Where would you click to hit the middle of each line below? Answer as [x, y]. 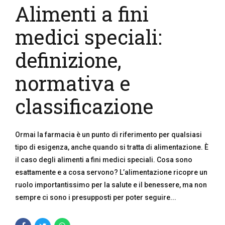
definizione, [68, 60]
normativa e [73, 83]
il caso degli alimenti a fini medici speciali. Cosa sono [104, 160]
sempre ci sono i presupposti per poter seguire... [96, 197]
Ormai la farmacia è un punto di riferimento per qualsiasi [108, 135]
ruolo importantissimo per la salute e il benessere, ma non [111, 185]
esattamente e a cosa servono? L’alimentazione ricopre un [111, 172]
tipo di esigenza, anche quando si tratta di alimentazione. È [112, 147]
